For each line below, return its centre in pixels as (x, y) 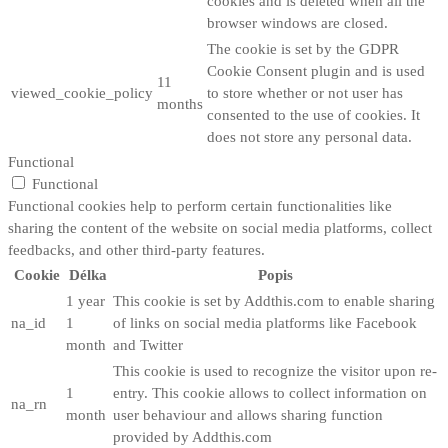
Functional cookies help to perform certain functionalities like (200, 205)
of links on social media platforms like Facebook (265, 322)
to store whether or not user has (305, 92)
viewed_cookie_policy (82, 92)
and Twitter (148, 344)
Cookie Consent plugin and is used (316, 70)
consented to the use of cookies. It (313, 114)
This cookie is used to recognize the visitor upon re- (275, 370)
